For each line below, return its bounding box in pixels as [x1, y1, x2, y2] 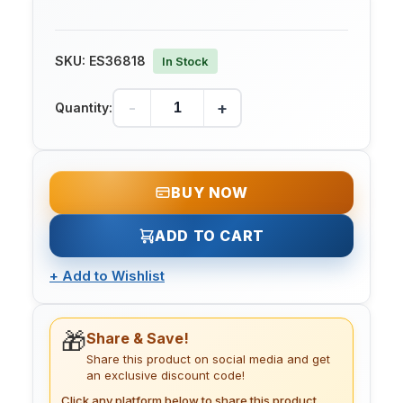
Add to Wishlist [62, 267, 165, 285]
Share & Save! [86, 329, 189, 348]
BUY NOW [171, 184, 248, 202]
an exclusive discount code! [86, 368, 245, 383]
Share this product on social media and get [86, 352, 330, 367]
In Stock [162, 54, 209, 69]
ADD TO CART [155, 227, 264, 246]
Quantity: [55, 100, 112, 116]
